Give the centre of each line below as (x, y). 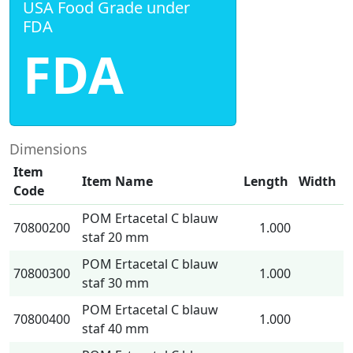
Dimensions (48, 149)
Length (266, 181)
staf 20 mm (115, 237)
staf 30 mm (115, 283)
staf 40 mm (115, 329)
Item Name (117, 181)
